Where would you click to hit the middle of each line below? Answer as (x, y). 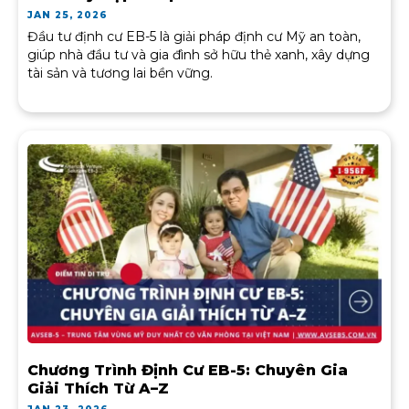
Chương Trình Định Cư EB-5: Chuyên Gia (188, 371)
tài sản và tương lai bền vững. (120, 73)
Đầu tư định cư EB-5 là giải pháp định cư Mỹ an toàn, (194, 37)
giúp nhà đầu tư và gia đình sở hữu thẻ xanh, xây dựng (199, 55)
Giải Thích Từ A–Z (98, 389)
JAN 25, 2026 (68, 16)
